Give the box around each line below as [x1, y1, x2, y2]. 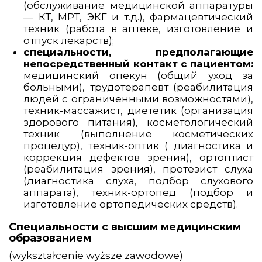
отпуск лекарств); [23, 35, 114, 47]
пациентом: [190, 58, 254, 70]
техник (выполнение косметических [23, 128, 253, 140]
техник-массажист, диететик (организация [23, 105, 253, 117]
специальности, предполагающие [23, 46, 253, 58]
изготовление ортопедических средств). [23, 198, 238, 211]
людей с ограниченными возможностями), [23, 93, 253, 105]
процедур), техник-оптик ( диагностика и [23, 140, 253, 152]
